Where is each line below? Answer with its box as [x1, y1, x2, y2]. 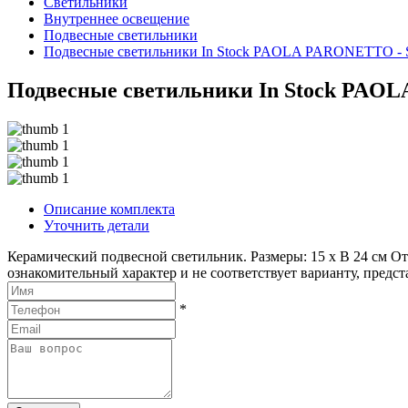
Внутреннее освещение [44, 11, 189, 27]
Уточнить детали [44, 218, 149, 233]
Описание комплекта [44, 201, 175, 217]
